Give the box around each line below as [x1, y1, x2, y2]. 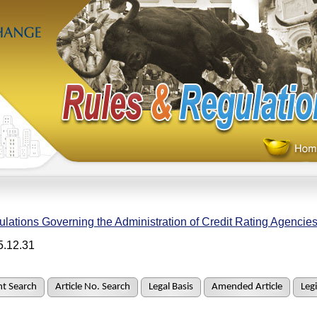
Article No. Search [54, 282, 130, 292]
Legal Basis [148, 282, 193, 292]
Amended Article [211, 282, 282, 292]
